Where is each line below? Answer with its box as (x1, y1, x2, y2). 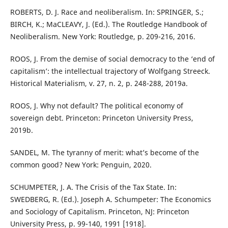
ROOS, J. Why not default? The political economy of (10, 100, 183, 110)
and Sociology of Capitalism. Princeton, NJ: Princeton (10, 206, 189, 216)
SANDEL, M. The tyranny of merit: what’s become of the (10, 147, 199, 157)
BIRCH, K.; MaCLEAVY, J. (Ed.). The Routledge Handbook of (10, 19, 207, 29)
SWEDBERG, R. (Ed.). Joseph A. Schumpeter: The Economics (10, 194, 211, 204)
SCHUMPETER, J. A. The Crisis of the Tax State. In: (10, 182, 177, 192)
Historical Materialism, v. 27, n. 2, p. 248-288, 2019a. (10, 78, 188, 88)
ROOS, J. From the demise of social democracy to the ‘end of (10, 53, 215, 64)
